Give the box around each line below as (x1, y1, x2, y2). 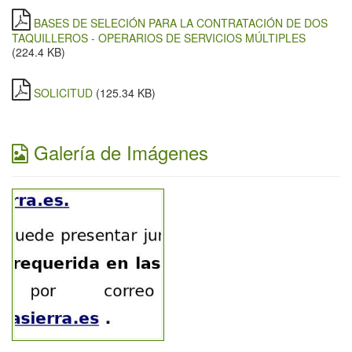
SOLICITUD (34, 84, 96, 101)
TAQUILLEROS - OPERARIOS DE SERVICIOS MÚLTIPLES (12, 29, 306, 46)
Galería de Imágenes (28, 137, 208, 166)
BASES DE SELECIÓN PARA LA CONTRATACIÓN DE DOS (34, 14, 328, 31)
